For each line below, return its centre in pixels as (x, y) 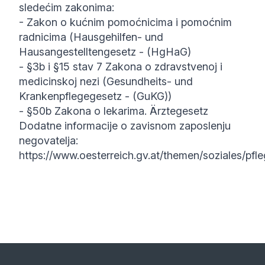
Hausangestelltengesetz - (83, 52)
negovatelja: (49, 140)
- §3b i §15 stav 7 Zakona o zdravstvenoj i (121, 67)
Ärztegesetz (179, 111)
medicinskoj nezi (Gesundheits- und (106, 81)
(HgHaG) (169, 52)
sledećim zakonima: (67, 7)
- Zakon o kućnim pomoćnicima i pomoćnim (125, 22)
